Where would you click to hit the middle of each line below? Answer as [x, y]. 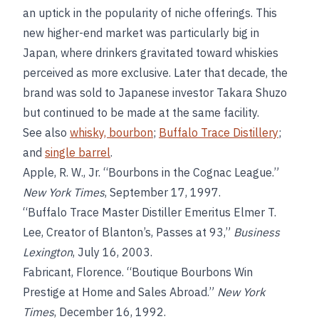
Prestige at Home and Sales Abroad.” [120, 292]
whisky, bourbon [111, 132]
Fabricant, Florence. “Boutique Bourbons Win [138, 272]
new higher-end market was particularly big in [141, 33]
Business [257, 232]
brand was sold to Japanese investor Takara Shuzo [155, 93]
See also [46, 132]
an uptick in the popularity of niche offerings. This [150, 13]
